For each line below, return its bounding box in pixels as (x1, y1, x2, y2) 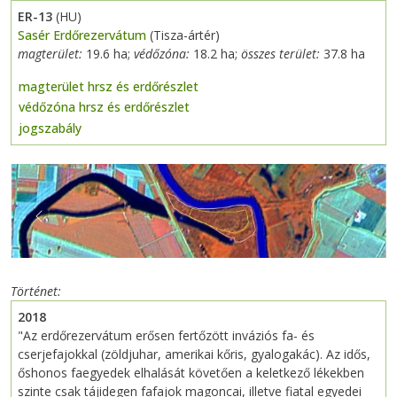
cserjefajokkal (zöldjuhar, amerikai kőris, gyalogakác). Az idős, (18, 346, 370, 363)
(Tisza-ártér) (146, 26, 220, 43)
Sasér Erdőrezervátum (18, 26, 146, 43)
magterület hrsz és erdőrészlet (19, 77, 198, 95)
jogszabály (19, 120, 82, 137)
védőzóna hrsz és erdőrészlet (19, 98, 190, 116)
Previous (37, 215, 88, 233)
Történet (11, 283, 58, 300)
